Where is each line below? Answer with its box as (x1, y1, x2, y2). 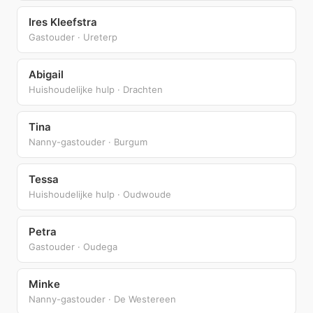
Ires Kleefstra (29, 15, 97, 29)
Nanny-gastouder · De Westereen (29, 293, 176, 305)
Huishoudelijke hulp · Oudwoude (29, 188, 171, 200)
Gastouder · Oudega (29, 240, 117, 252)
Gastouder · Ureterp (29, 31, 117, 43)
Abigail (29, 67, 64, 81)
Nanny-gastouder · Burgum (29, 136, 147, 147)
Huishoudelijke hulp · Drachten (29, 83, 163, 95)
